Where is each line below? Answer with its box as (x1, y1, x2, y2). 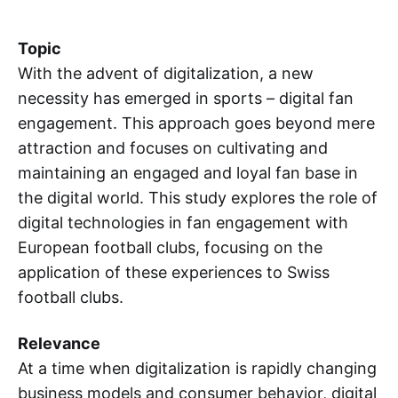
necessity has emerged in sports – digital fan (18, 89, 354, 108)
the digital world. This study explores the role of (18, 188, 378, 208)
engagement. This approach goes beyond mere (18, 114, 375, 133)
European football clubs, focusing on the (18, 238, 322, 258)
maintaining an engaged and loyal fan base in (18, 163, 358, 183)
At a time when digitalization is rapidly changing (18, 359, 377, 378)
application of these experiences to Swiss (18, 263, 330, 283)
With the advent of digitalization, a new (18, 64, 314, 84)
